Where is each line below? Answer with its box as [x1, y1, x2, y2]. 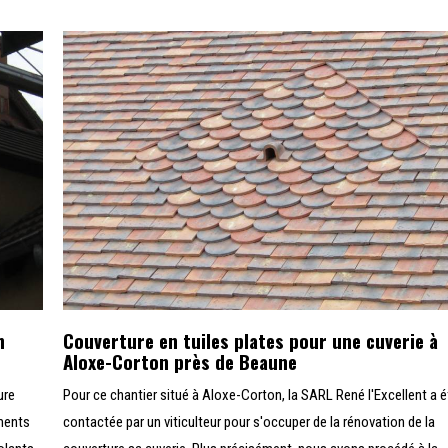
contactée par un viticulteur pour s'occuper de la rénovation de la [63, 413, 436, 432]
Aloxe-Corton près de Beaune [63, 348, 298, 376]
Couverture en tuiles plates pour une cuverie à [63, 327, 439, 355]
